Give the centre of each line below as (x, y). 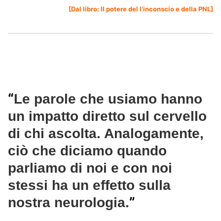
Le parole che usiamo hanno (108, 99)
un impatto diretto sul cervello (107, 116)
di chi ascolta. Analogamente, (106, 134)
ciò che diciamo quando (87, 151)
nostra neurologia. (69, 203)
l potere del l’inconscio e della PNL (157, 9)
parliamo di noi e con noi (90, 168)
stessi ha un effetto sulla (89, 185)
